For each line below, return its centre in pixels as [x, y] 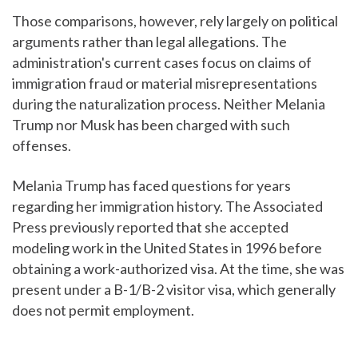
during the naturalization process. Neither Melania [169, 103]
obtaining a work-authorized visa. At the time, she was [178, 268]
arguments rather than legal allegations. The [149, 41]
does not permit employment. [103, 310]
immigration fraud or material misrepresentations [165, 83]
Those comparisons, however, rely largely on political [175, 20]
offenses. [42, 145]
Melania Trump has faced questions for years [151, 185]
